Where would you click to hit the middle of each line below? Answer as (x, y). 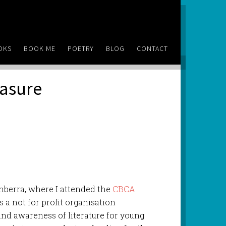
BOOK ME (40, 48)
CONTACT (153, 48)
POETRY (81, 48)
